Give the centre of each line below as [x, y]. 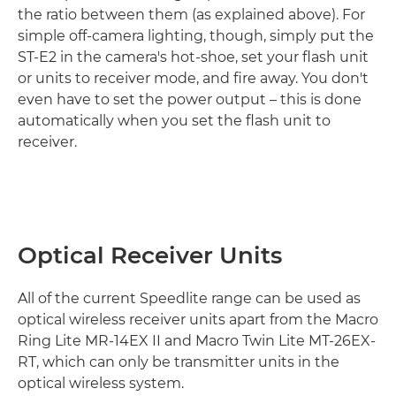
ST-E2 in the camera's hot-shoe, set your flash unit [193, 57]
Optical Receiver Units [150, 255]
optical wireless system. [101, 383]
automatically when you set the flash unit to [174, 121]
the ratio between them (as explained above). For [191, 15]
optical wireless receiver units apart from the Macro [198, 320]
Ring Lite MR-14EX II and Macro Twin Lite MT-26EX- [197, 341]
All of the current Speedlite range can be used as [189, 298]
